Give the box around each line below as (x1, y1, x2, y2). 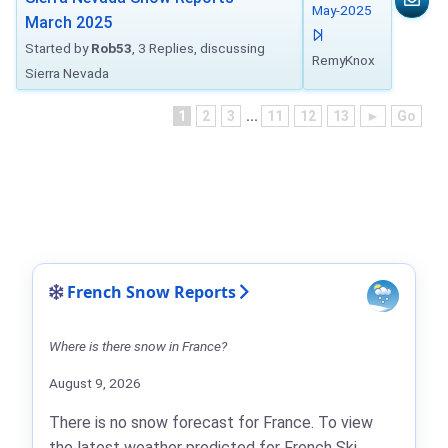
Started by (25, 40, 91, 56)
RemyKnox (312, 52, 375, 68)
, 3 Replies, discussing (132, 40, 265, 56)
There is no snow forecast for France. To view (49, 413, 373, 432)
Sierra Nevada (25, 65, 109, 81)
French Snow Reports (67, 281, 236, 303)
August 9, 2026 (49, 375, 141, 391)
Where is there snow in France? (49, 338, 227, 354)
